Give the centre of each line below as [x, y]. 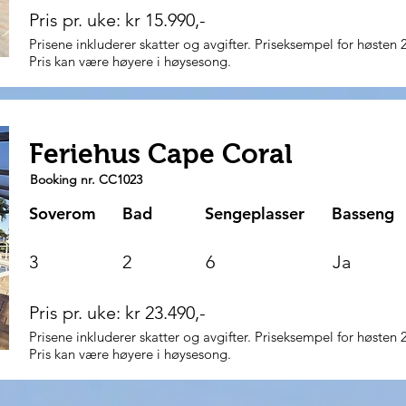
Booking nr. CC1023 [86, 179]
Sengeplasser [255, 213]
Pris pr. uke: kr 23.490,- [122, 313]
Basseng [363, 213]
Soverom [63, 213]
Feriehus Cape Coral [161, 154]
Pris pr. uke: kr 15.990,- [122, 20]
